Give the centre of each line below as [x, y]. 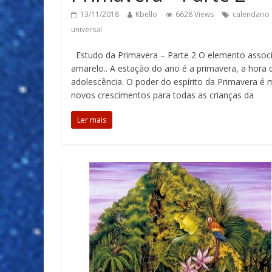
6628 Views [195, 14]
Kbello [146, 14]
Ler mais [92, 120]
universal [87, 29]
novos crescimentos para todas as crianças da [162, 95]
